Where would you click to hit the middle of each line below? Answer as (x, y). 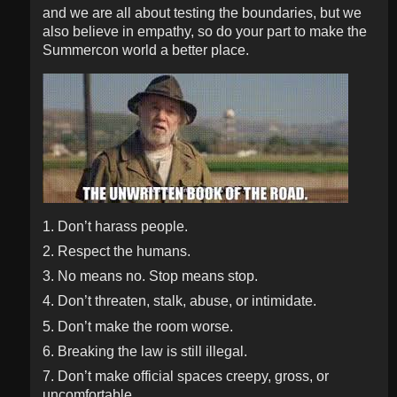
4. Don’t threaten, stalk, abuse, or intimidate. (179, 301)
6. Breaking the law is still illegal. (144, 351)
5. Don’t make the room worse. (137, 326)
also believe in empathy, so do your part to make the (204, 31)
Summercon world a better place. (145, 50)
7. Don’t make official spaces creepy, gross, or (185, 376)
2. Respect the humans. (116, 251)
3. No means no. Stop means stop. (150, 276)
